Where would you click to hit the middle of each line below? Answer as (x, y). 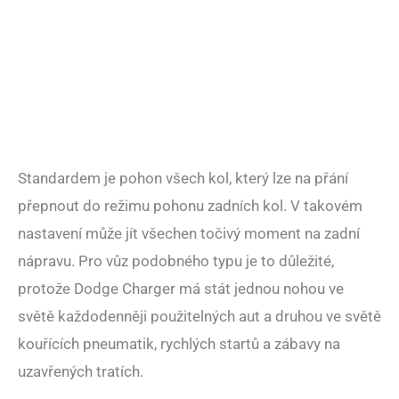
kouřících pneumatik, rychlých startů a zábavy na (179, 344)
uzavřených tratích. (81, 372)
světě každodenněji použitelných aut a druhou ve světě (199, 317)
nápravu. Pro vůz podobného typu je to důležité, (176, 261)
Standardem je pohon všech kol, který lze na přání (183, 179)
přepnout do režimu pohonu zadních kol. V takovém (190, 206)
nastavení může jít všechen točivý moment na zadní (189, 234)
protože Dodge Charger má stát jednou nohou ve (181, 289)
